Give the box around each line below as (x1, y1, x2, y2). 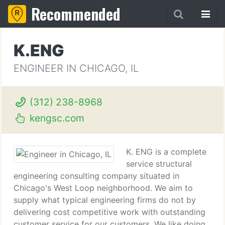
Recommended (31, 3, 121, 25)
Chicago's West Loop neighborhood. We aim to (14, 183, 193, 193)
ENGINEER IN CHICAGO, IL (14, 62, 139, 74)
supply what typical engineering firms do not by (14, 195, 196, 205)
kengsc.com (27, 112, 84, 124)
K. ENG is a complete (126, 147, 206, 157)
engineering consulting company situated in (14, 171, 179, 181)
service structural (126, 159, 192, 169)
